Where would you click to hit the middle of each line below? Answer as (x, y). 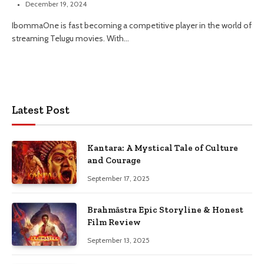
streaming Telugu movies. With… (70, 38)
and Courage (114, 160)
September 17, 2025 (118, 178)
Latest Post (41, 110)
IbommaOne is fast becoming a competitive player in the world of (132, 25)
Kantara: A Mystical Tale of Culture (163, 148)
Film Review (114, 222)
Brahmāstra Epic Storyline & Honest (165, 209)
